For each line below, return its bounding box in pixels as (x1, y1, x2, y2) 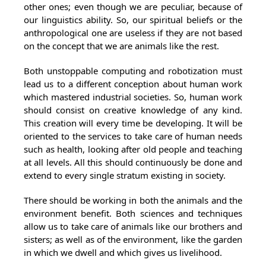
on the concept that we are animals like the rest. (24, 40, 219, 52)
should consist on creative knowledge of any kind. (24, 104, 242, 116)
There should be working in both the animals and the (24, 194, 242, 206)
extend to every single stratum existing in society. (24, 169, 226, 181)
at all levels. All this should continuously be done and (24, 156, 242, 168)
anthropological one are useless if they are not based (24, 27, 242, 39)
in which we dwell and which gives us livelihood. (24, 246, 222, 258)
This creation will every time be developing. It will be (24, 117, 242, 129)
